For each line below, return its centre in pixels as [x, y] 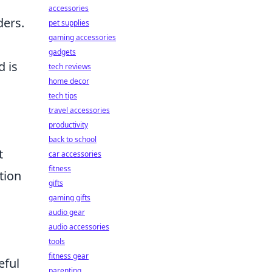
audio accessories [79, 227]
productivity [68, 125]
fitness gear [69, 256]
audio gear [67, 212]
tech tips [63, 96]
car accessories [75, 154]
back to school [73, 139]
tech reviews [70, 66]
